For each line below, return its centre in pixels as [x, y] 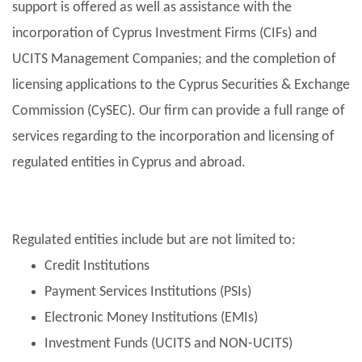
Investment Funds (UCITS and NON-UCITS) [168, 343]
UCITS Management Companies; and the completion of [174, 59]
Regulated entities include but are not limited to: [154, 240]
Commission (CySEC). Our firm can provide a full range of [179, 111]
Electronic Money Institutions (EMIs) [151, 318]
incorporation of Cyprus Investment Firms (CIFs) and [164, 33]
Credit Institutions [99, 266]
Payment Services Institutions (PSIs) [149, 292]
